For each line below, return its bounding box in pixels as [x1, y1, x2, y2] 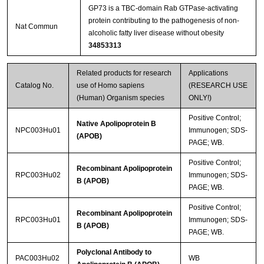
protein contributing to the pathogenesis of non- [88, 16, 239, 25]
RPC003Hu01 [15, 216, 61, 225]
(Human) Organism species [76, 94, 164, 103]
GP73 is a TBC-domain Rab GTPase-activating [88, 4, 238, 13]
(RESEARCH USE [188, 81, 247, 90]
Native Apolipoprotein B [76, 120, 156, 128]
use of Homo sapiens [76, 81, 144, 90]
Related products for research [76, 69, 171, 78]
